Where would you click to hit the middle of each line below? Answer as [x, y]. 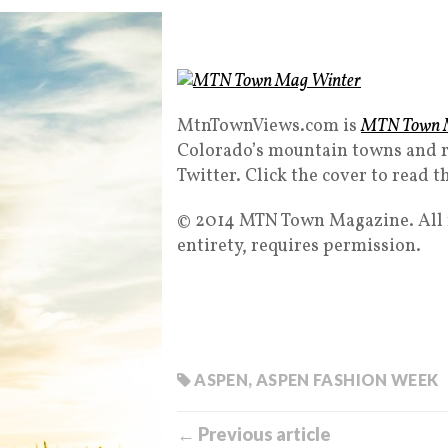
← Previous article [254, 433]
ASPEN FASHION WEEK [347, 379]
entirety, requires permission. [299, 246]
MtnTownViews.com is [269, 126]
